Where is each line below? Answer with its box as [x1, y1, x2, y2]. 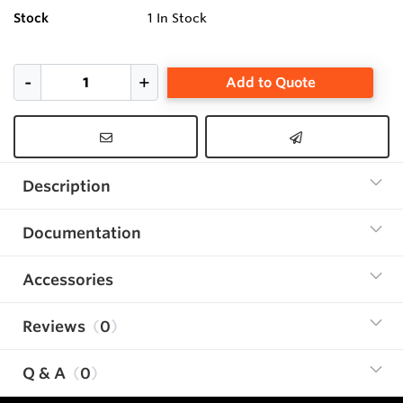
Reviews [22, 317, 85, 336]
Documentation [22, 223, 141, 243]
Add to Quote [225, 73, 316, 91]
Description [22, 176, 111, 196]
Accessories [22, 270, 113, 290]
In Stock [157, 10, 208, 27]
